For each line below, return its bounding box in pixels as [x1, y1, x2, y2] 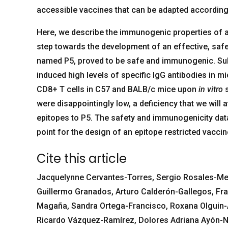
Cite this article [37, 150, 127, 167]
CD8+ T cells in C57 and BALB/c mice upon [37, 84, 198, 94]
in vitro [198, 84, 223, 94]
